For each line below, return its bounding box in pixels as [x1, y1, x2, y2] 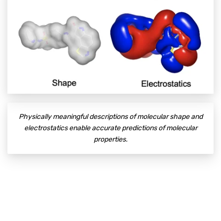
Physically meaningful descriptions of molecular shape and [18, 112, 203, 121]
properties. [93, 135, 128, 144]
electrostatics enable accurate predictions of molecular [24, 124, 197, 133]
